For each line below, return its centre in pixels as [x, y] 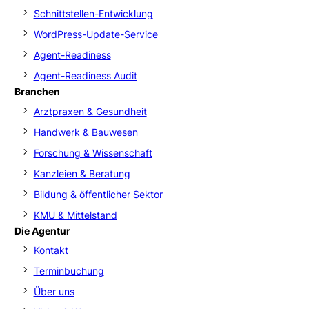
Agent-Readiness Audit [85, 75]
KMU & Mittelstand [75, 215]
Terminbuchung [69, 271]
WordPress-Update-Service [96, 34]
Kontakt [51, 250]
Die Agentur [42, 230]
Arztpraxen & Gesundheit [90, 111]
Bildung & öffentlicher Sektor [98, 194]
